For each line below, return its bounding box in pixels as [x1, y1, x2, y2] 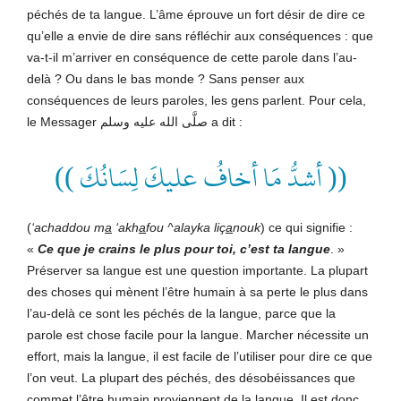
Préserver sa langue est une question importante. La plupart [27, 262, 368, 277]
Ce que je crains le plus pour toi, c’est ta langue [38, 241, 330, 256]
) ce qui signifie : [260, 219, 353, 235]
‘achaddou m [31, 219, 105, 235]
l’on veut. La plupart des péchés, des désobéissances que [27, 370, 355, 385]
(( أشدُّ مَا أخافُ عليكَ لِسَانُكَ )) [54, 153, 347, 202]
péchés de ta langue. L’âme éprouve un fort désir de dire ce [27, 6, 365, 21]
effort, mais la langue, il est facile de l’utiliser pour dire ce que [27, 348, 372, 363]
